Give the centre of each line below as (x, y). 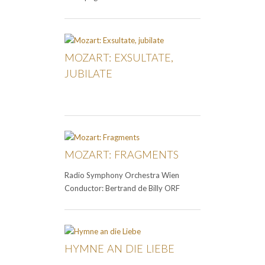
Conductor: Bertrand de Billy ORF (124, 188)
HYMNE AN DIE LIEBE (119, 249)
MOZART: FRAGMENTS (122, 155)
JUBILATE (88, 74)
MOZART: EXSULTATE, (119, 58)
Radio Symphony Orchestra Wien (122, 175)
